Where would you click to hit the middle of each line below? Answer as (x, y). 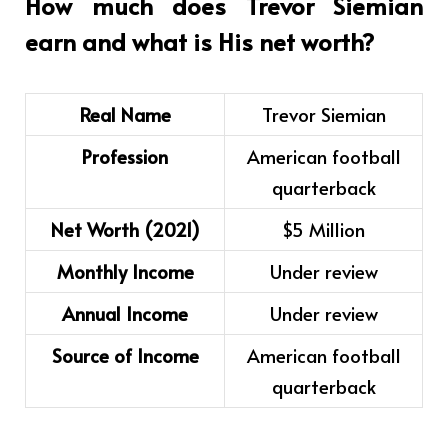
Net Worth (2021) (125, 229)
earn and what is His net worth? (199, 42)
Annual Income (125, 313)
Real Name (125, 114)
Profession (125, 156)
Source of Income (125, 355)
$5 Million (323, 229)
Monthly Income (125, 271)
